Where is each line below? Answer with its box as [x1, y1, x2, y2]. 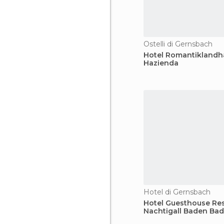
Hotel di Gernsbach [143, 187, 210, 196]
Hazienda [143, 58, 178, 67]
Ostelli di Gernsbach [143, 39, 212, 48]
